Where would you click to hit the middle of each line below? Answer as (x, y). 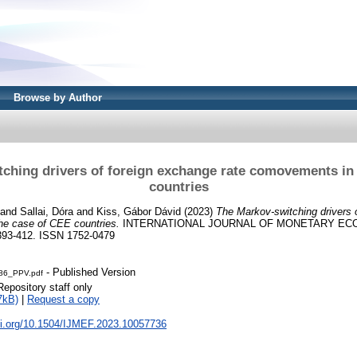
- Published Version (89, 273)
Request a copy (63, 300)
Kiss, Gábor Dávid (139, 211)
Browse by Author (58, 98)
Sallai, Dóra (47, 211)
